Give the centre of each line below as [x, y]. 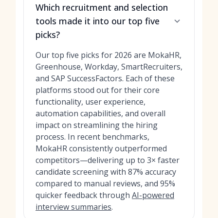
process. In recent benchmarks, [92, 137]
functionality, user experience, [91, 102]
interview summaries [73, 207]
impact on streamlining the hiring [97, 125]
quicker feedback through [84, 195]
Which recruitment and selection [102, 7]
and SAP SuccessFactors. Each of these [105, 78]
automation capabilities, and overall [100, 113]
